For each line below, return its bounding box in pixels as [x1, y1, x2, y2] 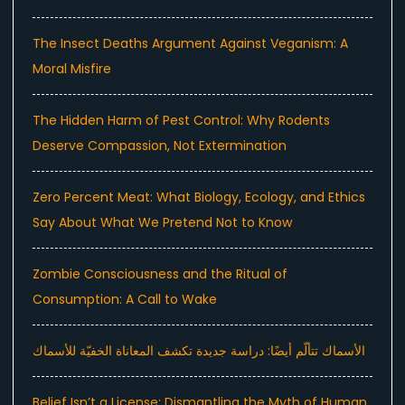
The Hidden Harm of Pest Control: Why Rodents [33, 111, 330, 130]
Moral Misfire [33, 60, 111, 79]
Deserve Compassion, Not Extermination [33, 137, 287, 155]
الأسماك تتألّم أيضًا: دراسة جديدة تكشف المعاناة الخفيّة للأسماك [33, 342, 365, 361]
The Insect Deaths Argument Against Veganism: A [33, 34, 348, 53]
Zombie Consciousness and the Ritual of [33, 265, 287, 284]
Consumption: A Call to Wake [33, 290, 217, 309]
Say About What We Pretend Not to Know [33, 213, 292, 232]
